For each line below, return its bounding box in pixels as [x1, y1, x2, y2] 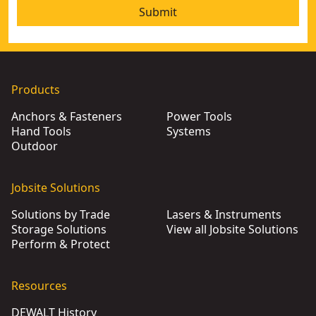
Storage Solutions [11, 221, 107, 237]
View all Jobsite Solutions [166, 221, 298, 237]
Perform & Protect [11, 236, 110, 252]
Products [11, 82, 60, 97]
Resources [11, 278, 67, 293]
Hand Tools [11, 123, 71, 139]
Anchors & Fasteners [11, 109, 122, 124]
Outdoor [11, 138, 58, 154]
